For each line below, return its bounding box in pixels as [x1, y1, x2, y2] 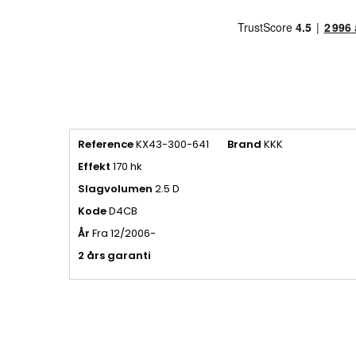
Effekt [78, 159, 110, 175]
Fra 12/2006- [90, 226, 156, 242]
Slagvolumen [78, 181, 153, 197]
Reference [78, 137, 133, 153]
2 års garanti [78, 248, 151, 264]
